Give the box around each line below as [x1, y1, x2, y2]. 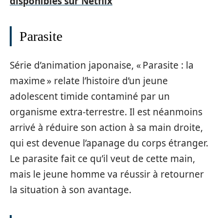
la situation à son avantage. [10, 183, 131, 196]
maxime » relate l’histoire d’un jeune [10, 74, 168, 87]
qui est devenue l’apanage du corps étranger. [10, 136, 208, 149]
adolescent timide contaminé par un [10, 90, 170, 103]
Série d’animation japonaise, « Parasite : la [10, 58, 194, 72]
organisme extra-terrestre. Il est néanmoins [10, 105, 202, 118]
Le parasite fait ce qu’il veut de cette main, [10, 152, 195, 165]
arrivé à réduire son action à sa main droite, [10, 121, 203, 134]
